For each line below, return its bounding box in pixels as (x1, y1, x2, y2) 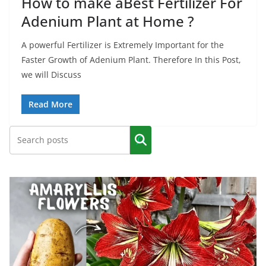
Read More (28, 99, 72, 110)
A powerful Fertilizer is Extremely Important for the (21, 39, 224, 51)
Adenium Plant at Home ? (21, 11, 194, 31)
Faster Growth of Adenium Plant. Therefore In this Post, (21, 54, 241, 66)
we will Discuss (21, 69, 81, 81)
